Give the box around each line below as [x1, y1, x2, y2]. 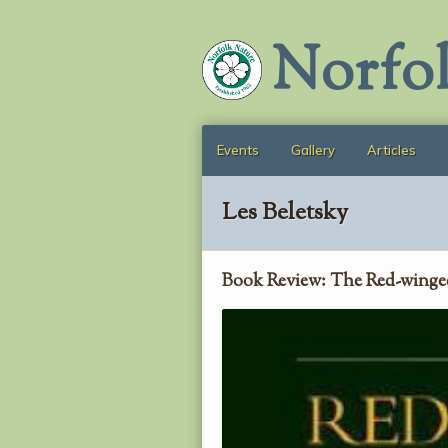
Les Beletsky [222, 196, 348, 230]
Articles [367, 142, 416, 158]
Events [217, 142, 259, 158]
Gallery [291, 142, 335, 158]
